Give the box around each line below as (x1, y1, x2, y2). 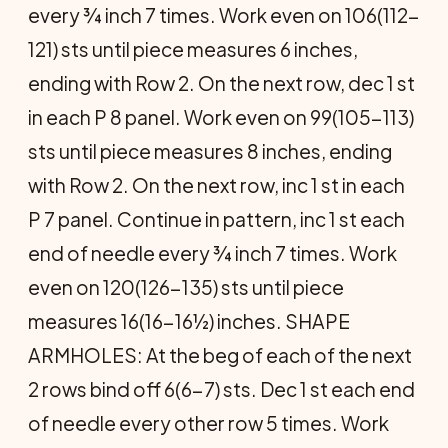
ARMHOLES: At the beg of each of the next (28, 343, 412, 367)
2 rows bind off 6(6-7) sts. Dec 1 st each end (28, 377, 415, 401)
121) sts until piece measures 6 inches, (28, 37, 358, 61)
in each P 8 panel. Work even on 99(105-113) (28, 105, 414, 129)
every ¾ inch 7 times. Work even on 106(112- (28, 3, 420, 27)
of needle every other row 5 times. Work (28, 411, 389, 435)
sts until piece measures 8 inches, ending (28, 139, 392, 163)
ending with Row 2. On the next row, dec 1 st (28, 71, 415, 95)
